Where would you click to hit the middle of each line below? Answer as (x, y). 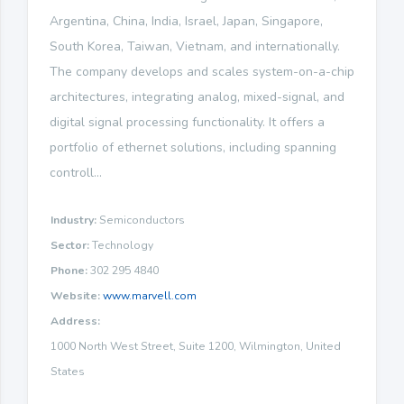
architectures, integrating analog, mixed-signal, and (197, 96)
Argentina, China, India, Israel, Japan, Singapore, (186, 21)
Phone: (69, 270)
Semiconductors (141, 220)
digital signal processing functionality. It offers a (187, 122)
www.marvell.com (150, 295)
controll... (76, 172)
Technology (121, 245)
